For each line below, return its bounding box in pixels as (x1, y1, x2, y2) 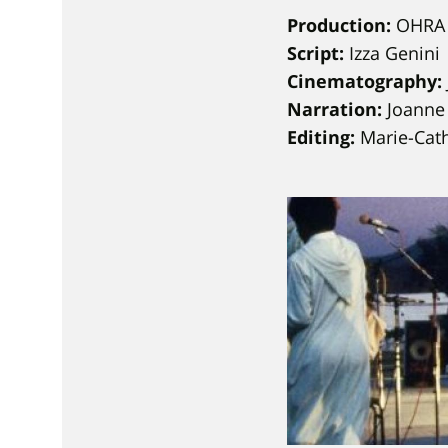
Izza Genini (349, 41, 440, 65)
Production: (287, 13, 396, 37)
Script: (287, 41, 349, 65)
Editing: (287, 125, 360, 149)
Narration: (287, 97, 382, 121)
